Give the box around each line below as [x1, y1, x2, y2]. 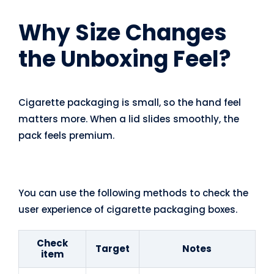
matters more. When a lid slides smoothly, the [18, 113, 239, 126]
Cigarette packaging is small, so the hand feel [18, 96, 241, 109]
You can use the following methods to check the [18, 187, 248, 200]
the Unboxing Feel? [18, 43, 231, 75]
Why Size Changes [18, 17, 227, 49]
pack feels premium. [18, 129, 114, 143]
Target [95, 242, 130, 256]
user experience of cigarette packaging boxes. [18, 203, 237, 217]
